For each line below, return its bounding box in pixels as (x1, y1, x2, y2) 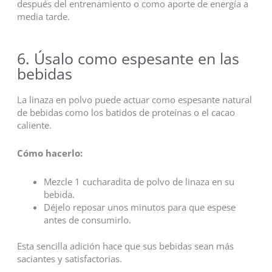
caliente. (16, 118, 52, 131)
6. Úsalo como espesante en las (16, 47, 239, 69)
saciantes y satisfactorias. (16, 252, 122, 265)
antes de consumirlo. (43, 213, 131, 226)
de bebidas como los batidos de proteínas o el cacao (16, 106, 235, 118)
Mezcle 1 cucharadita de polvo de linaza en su (43, 175, 234, 188)
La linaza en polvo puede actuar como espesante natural (16, 93, 252, 106)
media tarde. (16, 10, 70, 23)
